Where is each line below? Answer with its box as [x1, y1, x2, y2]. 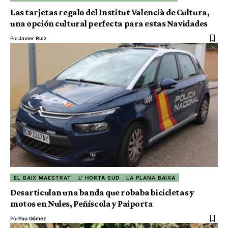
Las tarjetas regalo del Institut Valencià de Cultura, [10, 7, 210, 17]
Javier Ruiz [18, 35, 47, 41]
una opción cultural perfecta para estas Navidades [10, 18, 208, 28]
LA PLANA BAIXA [126, 175, 176, 181]
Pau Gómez [18, 215, 46, 222]
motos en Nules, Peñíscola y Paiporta [10, 198, 153, 209]
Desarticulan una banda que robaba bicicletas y [10, 187, 194, 198]
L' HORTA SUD [78, 175, 120, 181]
